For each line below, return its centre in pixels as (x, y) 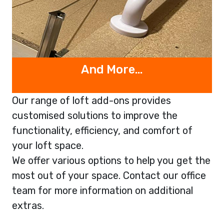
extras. (28, 206)
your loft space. (48, 146)
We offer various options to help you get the (111, 161)
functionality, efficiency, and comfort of (102, 131)
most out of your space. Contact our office (109, 176)
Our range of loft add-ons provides (91, 101)
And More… (112, 70)
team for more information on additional (102, 191)
